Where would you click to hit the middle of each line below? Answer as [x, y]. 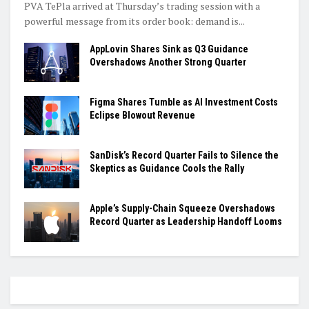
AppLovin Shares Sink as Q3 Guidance [169, 49]
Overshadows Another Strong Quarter [168, 62]
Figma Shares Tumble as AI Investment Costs [184, 102]
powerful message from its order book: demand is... [134, 21]
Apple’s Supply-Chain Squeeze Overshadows [182, 209]
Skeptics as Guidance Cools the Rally [167, 169]
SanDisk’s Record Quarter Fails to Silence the [184, 156]
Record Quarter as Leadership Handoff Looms [186, 222]
